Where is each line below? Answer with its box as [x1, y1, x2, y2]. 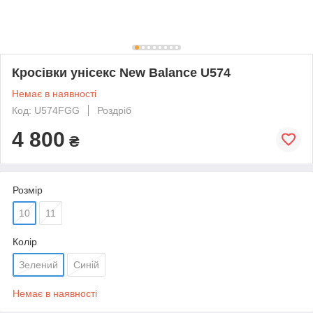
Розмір [13, 184, 43, 196]
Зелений [19, 259, 58, 270]
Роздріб [97, 104, 131, 116]
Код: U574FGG [12, 104, 80, 116]
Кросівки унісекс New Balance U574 [12, 65, 231, 80]
